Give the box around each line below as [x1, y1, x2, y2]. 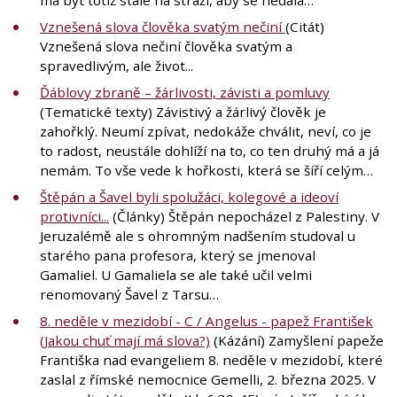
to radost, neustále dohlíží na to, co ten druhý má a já [40, 141, 379, 160]
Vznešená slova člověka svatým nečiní [40, 17, 285, 35]
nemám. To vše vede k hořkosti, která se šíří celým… [40, 160, 373, 179]
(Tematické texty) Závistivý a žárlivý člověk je [40, 102, 326, 121]
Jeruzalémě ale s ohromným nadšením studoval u [40, 226, 355, 245]
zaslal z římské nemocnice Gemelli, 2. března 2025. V [40, 370, 376, 388]
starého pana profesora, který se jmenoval [40, 245, 315, 264]
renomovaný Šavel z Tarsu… [40, 284, 219, 303]
